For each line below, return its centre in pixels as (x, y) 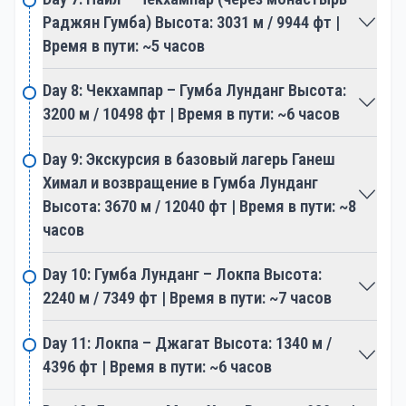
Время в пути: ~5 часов (124, 46)
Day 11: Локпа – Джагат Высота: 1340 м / (187, 343)
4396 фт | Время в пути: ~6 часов (157, 367)
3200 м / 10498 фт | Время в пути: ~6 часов (191, 114)
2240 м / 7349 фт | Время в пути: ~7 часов (187, 298)
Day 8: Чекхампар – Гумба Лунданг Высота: (194, 91)
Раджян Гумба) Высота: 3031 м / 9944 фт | (191, 22)
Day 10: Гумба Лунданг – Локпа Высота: (182, 275)
